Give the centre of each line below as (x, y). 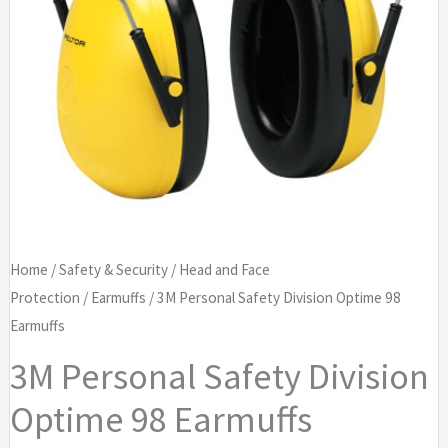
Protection (44, 297)
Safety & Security (113, 269)
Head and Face (224, 269)
